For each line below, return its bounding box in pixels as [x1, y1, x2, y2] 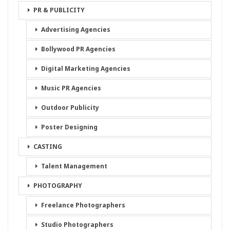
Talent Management [41, 162, 107, 171]
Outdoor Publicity [41, 103, 99, 112]
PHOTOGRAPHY [33, 181, 82, 190]
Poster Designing [41, 123, 98, 132]
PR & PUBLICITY [33, 6, 85, 15]
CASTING [33, 142, 62, 151]
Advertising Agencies [41, 25, 110, 34]
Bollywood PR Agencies [41, 45, 116, 54]
